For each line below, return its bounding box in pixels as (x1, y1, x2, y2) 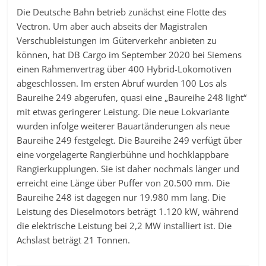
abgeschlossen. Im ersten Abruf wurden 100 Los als (17, 77, 227, 89)
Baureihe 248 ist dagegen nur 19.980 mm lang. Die (17, 191, 226, 203)
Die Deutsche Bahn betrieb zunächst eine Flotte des (17, 6, 227, 18)
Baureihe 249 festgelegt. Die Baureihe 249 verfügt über (17, 134, 243, 146)
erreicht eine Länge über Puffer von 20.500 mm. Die (17, 177, 230, 189)
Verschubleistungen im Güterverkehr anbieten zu (17, 34, 217, 46)
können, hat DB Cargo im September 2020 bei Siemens (17, 49, 242, 61)
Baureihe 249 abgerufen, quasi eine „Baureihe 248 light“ (17, 91, 247, 103)
